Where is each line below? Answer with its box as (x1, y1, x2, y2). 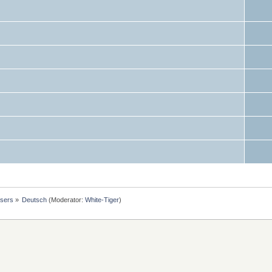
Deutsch (22, 195, 47, 203)
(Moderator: (47, 195, 86, 203)
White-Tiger (85, 195, 120, 203)
